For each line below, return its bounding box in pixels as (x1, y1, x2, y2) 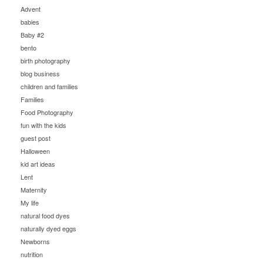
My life (21, 198, 39, 207)
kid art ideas (21, 159, 55, 168)
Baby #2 (21, 30, 44, 39)
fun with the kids (21, 120, 66, 130)
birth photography (21, 56, 70, 65)
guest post (21, 133, 50, 143)
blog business (21, 69, 60, 78)
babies (21, 17, 39, 26)
